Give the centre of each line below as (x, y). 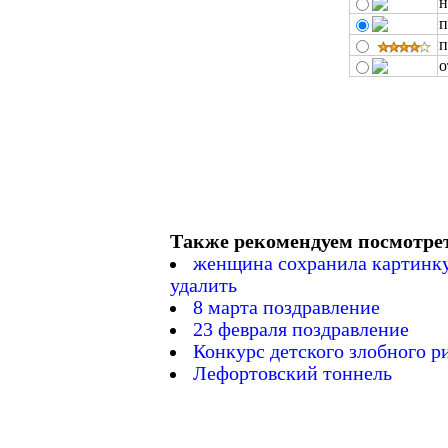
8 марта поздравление (286, 307)
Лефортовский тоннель (292, 373)
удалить (203, 285)
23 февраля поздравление (301, 329)
